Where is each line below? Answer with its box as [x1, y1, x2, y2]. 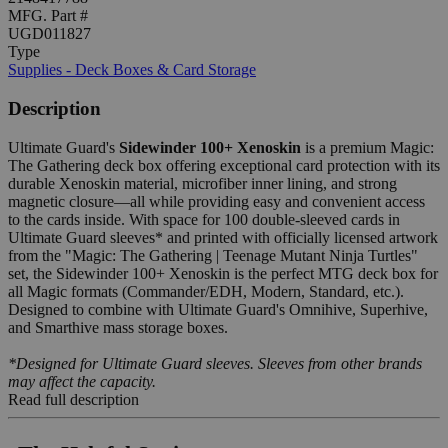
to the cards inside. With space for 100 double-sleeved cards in [8, 210, 400, 228]
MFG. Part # [8, 7, 88, 25]
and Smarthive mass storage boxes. [8, 318, 228, 336]
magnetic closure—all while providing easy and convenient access [8, 192, 425, 210]
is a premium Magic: [301, 138, 434, 156]
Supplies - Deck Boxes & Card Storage [8, 61, 256, 79]
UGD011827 [8, 25, 91, 43]
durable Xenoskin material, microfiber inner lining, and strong [8, 174, 397, 192]
